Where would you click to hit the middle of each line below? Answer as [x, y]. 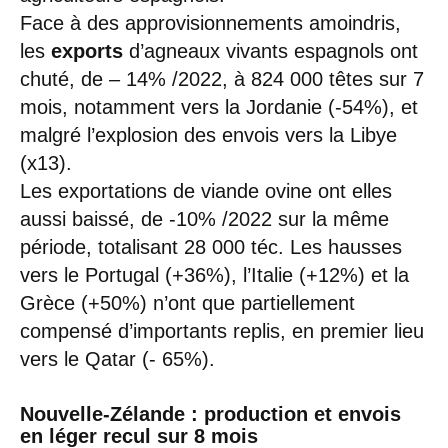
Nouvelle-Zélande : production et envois [210, 413]
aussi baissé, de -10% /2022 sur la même [204, 218]
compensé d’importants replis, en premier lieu [222, 330]
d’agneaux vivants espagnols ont [273, 50]
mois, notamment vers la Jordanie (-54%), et [219, 106]
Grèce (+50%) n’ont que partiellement [187, 302]
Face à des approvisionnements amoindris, [210, 22]
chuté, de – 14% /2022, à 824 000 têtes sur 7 [222, 78]
